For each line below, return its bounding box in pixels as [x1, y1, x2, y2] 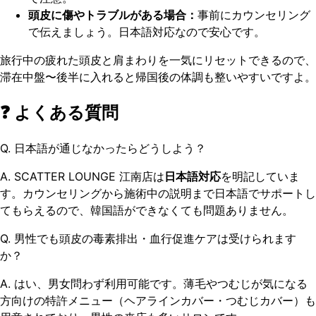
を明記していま [221, 169, 300, 183]
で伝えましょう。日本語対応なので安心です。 [28, 25, 265, 39]
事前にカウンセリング [197, 8, 310, 23]
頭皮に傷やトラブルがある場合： [28, 8, 197, 23]
